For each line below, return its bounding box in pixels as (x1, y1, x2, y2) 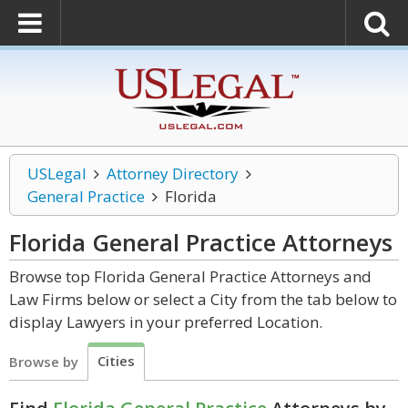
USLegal (27, 163, 87, 184)
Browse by (9, 352, 78, 371)
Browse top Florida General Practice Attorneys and (9, 266, 372, 287)
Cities (97, 352, 135, 370)
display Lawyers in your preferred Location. (9, 311, 322, 332)
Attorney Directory (106, 163, 239, 184)
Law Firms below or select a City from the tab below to (9, 289, 397, 310)
